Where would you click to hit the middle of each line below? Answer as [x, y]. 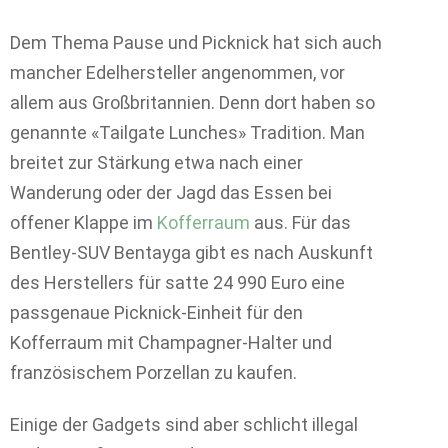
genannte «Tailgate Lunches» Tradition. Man [187, 132]
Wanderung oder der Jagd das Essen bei [171, 192]
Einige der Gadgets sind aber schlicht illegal [184, 424]
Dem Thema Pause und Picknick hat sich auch [196, 42]
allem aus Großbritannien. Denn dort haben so [192, 102]
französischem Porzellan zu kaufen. [153, 372]
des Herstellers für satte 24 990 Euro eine [177, 282]
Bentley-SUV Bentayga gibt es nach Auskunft [191, 252]
